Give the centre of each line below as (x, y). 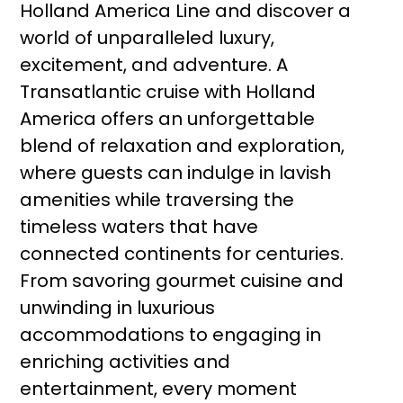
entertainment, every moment (159, 389)
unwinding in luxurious (118, 308)
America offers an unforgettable (168, 119)
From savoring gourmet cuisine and (182, 281)
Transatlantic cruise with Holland (168, 92)
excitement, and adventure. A (154, 65)
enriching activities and (125, 362)
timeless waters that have (139, 227)
